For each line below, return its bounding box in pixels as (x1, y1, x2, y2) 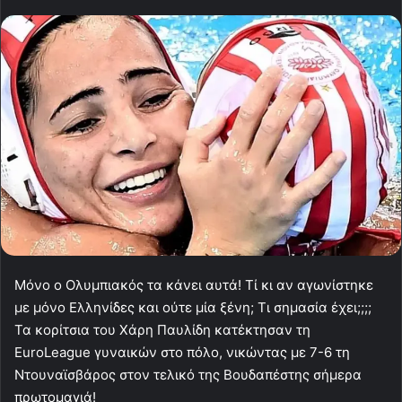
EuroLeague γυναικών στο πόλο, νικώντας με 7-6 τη (14, 344, 350, 362)
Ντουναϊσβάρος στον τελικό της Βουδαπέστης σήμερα (14, 366, 362, 384)
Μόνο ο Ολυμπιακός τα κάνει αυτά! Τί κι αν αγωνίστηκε (14, 276, 373, 294)
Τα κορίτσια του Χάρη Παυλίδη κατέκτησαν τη (14, 321, 310, 339)
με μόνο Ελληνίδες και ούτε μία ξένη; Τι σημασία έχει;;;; (14, 299, 371, 317)
